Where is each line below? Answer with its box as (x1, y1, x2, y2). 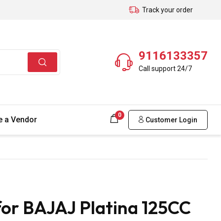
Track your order (142, 6, 193, 14)
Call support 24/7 (139, 64, 192, 73)
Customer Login (144, 115, 197, 124)
